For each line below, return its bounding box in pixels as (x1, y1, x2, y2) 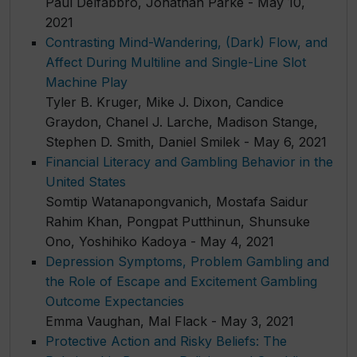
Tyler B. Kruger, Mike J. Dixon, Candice (45, 93, 284, 110)
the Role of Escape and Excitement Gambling (45, 273, 317, 289)
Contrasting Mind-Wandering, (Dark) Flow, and (45, 33, 328, 50)
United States (45, 173, 126, 190)
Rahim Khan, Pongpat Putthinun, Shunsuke (45, 213, 310, 229)
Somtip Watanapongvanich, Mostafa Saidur (45, 193, 308, 210)
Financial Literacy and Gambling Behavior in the (45, 153, 333, 170)
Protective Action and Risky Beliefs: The (45, 332, 287, 349)
